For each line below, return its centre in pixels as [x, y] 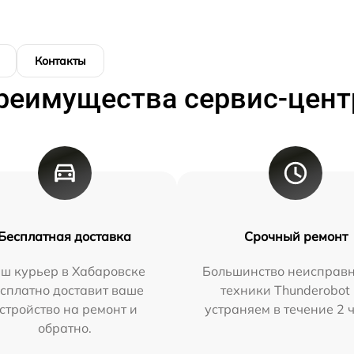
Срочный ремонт [296, 236]
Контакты [60, 61]
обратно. [64, 328]
